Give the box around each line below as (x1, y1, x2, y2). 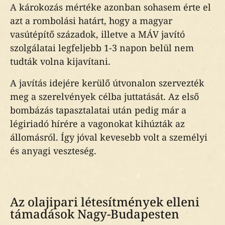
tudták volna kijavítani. (10, 55, 110, 67)
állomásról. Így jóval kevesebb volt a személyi (10, 131, 207, 143)
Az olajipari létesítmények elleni (10, 193, 199, 210)
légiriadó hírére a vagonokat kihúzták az (10, 118, 185, 130)
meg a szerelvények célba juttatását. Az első (10, 90, 199, 102)
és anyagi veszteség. (10, 145, 96, 157)
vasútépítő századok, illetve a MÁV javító (10, 28, 185, 40)
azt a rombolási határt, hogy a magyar (10, 15, 172, 27)
